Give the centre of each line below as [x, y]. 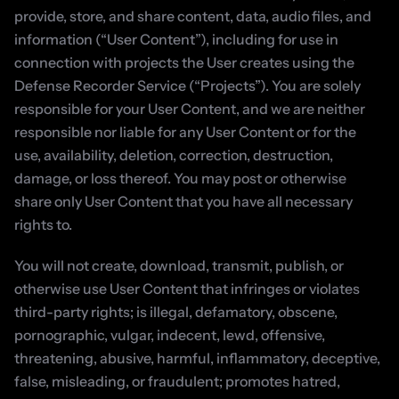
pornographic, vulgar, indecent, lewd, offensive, [170, 335]
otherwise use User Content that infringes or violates [187, 289]
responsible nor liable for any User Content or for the [185, 132]
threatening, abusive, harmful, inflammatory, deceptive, [197, 358]
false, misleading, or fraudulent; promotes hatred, [177, 381]
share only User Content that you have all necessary [183, 201]
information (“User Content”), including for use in [176, 39]
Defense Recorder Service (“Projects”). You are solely [187, 85]
